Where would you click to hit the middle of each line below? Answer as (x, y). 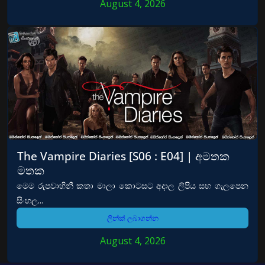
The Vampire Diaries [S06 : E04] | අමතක (123, 156)
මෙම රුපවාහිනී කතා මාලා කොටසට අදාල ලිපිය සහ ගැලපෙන (132, 185)
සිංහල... (30, 200)
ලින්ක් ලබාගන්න (132, 218)
